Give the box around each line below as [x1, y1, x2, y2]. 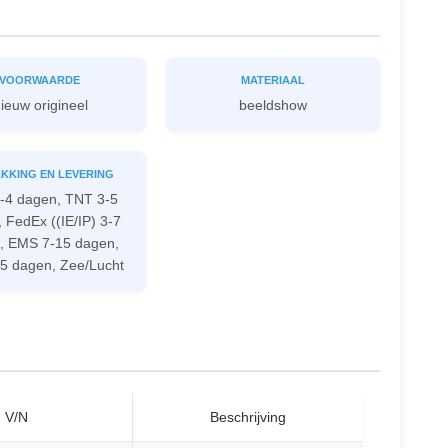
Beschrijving [210, 409, 286, 425]
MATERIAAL [241, 74, 305, 86]
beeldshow [239, 97, 307, 113]
